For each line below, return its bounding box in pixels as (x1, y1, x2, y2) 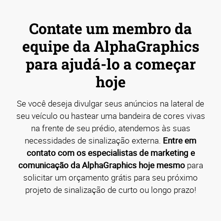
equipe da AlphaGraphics (22, 37, 199, 56)
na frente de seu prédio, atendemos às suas (31, 122, 190, 134)
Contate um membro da (29, 19, 192, 38)
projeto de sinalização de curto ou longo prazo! (25, 184, 196, 196)
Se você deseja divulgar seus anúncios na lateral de (17, 98, 204, 110)
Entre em (163, 135, 196, 147)
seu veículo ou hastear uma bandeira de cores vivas (16, 110, 205, 122)
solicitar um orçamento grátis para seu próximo (23, 172, 198, 184)
